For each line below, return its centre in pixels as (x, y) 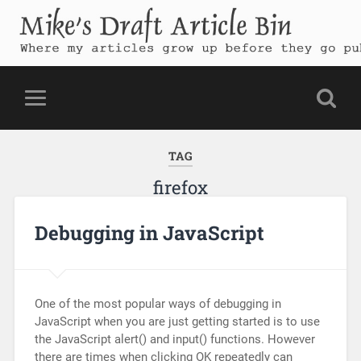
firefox (180, 187)
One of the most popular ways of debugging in (158, 303)
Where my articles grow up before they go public (154, 58)
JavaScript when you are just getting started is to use (177, 321)
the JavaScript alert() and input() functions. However (174, 339)
